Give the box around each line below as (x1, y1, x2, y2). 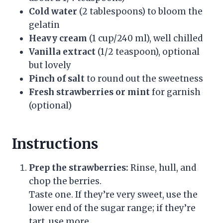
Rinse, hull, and (128, 162, 196, 173)
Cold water (29, 5, 77, 17)
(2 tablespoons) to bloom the (77, 5, 203, 17)
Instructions (12, 134, 98, 153)
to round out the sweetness (85, 73, 203, 84)
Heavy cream (29, 32, 87, 44)
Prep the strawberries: (29, 162, 128, 173)
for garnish (150, 86, 201, 98)
